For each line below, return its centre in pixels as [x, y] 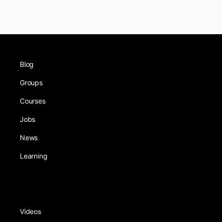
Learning [34, 156]
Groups [31, 82]
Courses [33, 101]
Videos [30, 211]
